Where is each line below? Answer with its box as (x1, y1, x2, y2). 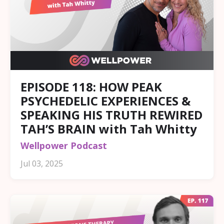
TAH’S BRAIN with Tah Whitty (20, 120, 197, 137)
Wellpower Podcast (20, 139, 107, 151)
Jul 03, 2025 (20, 157, 63, 169)
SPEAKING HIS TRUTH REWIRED (20, 106, 202, 123)
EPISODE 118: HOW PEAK (20, 78, 162, 95)
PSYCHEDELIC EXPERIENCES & (20, 92, 190, 109)
